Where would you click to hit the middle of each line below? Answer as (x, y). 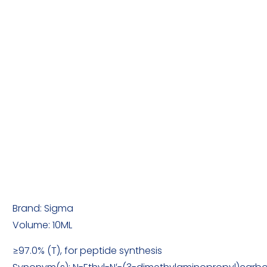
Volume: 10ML (43, 225)
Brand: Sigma (43, 208)
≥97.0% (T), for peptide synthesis (88, 250)
